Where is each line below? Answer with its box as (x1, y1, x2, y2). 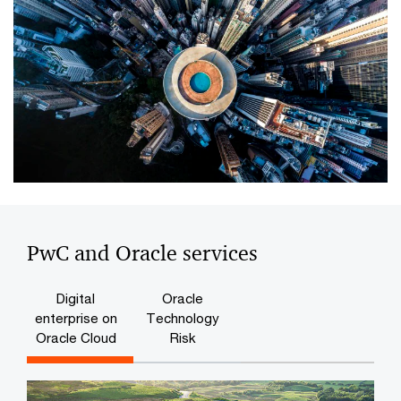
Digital (56, 290, 96, 307)
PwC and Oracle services (27, 240, 258, 268)
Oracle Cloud (35, 329, 116, 346)
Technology (146, 310, 220, 327)
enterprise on (34, 310, 117, 327)
